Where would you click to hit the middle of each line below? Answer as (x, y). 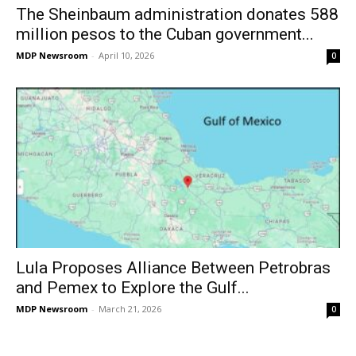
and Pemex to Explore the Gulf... (133, 287)
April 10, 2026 (126, 56)
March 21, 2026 (130, 308)
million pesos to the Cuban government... (165, 35)
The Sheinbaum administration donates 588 (177, 15)
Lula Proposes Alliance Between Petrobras (173, 267)
